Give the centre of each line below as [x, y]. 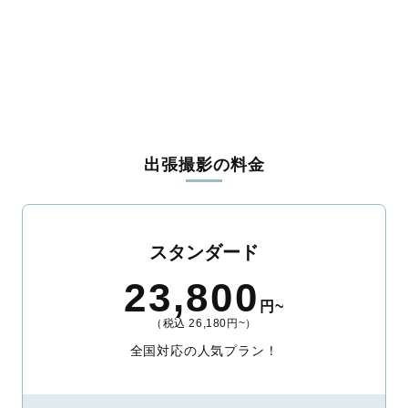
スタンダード [204, 253]
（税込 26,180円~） [204, 324]
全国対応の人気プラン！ [204, 351]
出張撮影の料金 [204, 165]
